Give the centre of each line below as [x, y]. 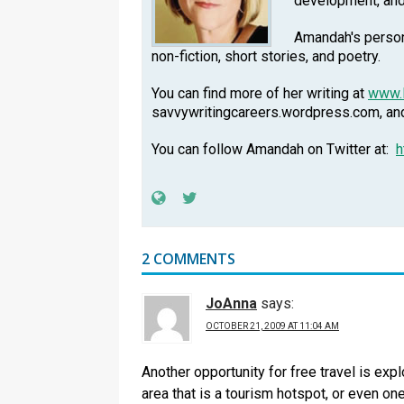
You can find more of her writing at [260, 94]
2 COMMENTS [188, 259]
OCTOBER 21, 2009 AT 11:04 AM [272, 326]
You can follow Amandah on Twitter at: [274, 150]
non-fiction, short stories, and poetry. [268, 57]
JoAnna [231, 304]
